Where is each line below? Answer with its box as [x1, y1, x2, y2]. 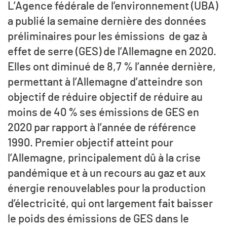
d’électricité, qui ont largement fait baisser [8, 198, 213, 210]
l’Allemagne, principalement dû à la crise [8, 153, 201, 164]
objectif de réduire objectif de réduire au [8, 92, 203, 103]
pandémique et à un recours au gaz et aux [8, 168, 206, 179]
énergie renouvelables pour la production [8, 183, 206, 195]
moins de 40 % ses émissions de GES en [8, 107, 199, 119]
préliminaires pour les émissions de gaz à [8, 31, 207, 43]
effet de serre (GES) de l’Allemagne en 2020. [8, 46, 216, 58]
